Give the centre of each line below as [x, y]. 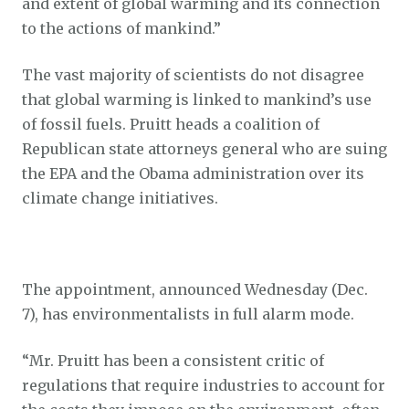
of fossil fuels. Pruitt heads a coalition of [171, 124]
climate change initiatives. [124, 198]
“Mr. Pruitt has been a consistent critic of [173, 360]
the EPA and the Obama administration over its [193, 173]
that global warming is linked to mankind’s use [197, 99]
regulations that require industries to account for [204, 385]
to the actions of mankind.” [121, 28]
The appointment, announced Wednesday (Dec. [195, 289]
